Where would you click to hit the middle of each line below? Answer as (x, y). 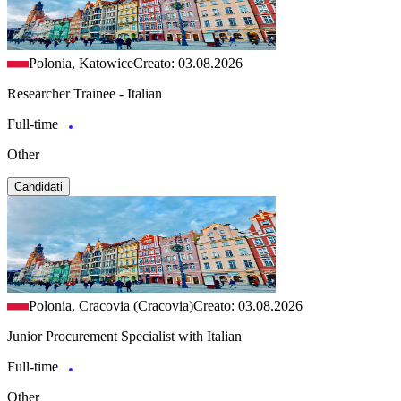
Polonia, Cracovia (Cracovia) (111, 305)
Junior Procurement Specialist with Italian (124, 336)
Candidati (38, 186)
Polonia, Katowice (81, 63)
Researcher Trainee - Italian (85, 93)
